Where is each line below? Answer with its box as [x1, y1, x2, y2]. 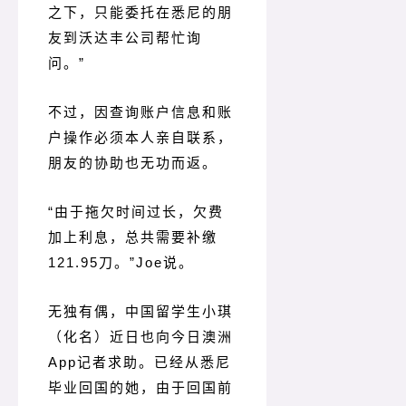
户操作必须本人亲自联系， [48, 130, 233, 146]
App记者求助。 [48, 354, 154, 371]
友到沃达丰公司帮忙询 [48, 30, 202, 46]
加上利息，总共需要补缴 [48, 229, 217, 246]
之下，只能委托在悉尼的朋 [48, 5, 233, 21]
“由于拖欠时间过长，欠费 [48, 204, 224, 220]
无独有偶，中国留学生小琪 [48, 304, 233, 320]
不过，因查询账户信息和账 [48, 104, 233, 121]
